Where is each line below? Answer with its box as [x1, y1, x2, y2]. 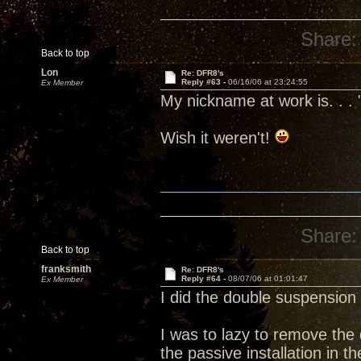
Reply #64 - [180, 274, 228, 283]
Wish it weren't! [160, 129, 275, 147]
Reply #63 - [180, 77, 228, 86]
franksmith [41, 263, 91, 275]
